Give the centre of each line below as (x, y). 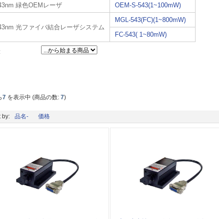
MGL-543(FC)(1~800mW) (151, 20)
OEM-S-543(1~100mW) (148, 5)
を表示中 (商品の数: (33, 97)
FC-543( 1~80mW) (141, 34)
